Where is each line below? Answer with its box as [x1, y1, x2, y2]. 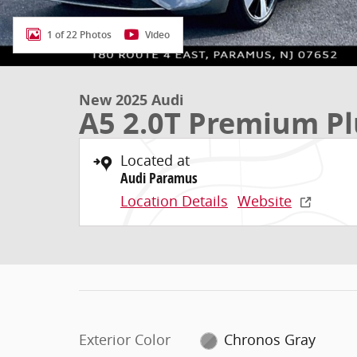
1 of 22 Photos [47, 29, 112, 41]
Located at [120, 151, 190, 170]
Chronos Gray [224, 330, 316, 349]
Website [237, 191, 292, 210]
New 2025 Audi [79, 90, 184, 110]
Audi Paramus [120, 168, 198, 188]
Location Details [120, 191, 228, 210]
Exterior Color [79, 330, 171, 349]
